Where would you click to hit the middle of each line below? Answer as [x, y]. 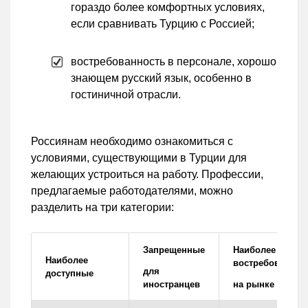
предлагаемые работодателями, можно [132, 190]
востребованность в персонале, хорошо [174, 61]
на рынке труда [267, 284]
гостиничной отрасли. [126, 94]
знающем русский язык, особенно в [161, 78]
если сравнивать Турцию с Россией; [163, 23]
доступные [69, 273]
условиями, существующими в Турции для [139, 157]
